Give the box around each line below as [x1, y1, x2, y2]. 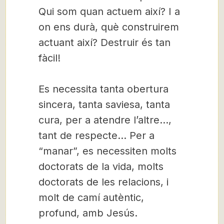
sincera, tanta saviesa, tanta [38, 98, 170, 110]
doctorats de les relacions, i [38, 176, 168, 188]
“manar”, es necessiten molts [38, 145, 176, 157]
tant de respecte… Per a [38, 129, 154, 141]
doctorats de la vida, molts [38, 160, 163, 172]
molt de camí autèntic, [38, 191, 144, 203]
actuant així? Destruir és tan [38, 36, 170, 48]
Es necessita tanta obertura [38, 83, 168, 95]
